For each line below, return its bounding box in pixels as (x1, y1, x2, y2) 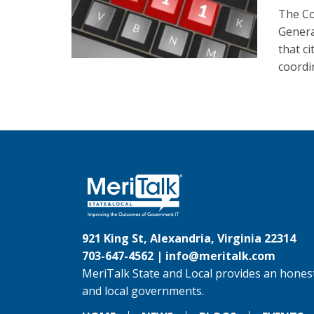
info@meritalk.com (165, 248, 275, 264)
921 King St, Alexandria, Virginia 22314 (82, 231, 296, 246)
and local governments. (82, 283, 204, 299)
